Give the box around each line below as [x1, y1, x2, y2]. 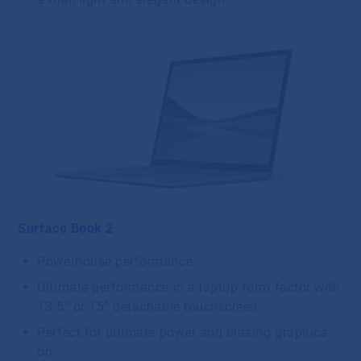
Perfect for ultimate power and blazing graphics [37, 325, 328, 341]
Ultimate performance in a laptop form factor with [37, 280, 341, 296]
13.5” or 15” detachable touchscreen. [37, 299, 266, 315]
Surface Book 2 [18, 220, 114, 236]
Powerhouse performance [37, 254, 197, 270]
